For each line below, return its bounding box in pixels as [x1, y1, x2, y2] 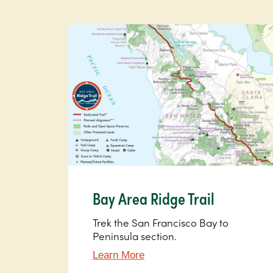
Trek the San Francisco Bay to [93, 214, 229, 230]
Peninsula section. [93, 228, 177, 243]
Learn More [93, 249, 144, 261]
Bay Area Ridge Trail [93, 186, 214, 210]
